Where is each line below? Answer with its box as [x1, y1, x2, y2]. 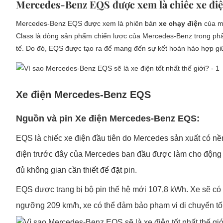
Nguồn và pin [16, 113, 75, 124]
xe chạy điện [159, 19, 202, 27]
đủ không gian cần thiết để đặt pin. [16, 166, 137, 175]
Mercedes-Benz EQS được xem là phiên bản [16, 19, 159, 27]
